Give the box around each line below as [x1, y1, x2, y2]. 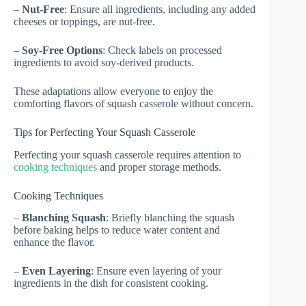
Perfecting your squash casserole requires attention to [14, 148, 241, 161]
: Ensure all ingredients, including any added [64, 3, 255, 15]
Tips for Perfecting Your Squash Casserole [14, 126, 195, 138]
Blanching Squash [22, 212, 106, 224]
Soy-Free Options [22, 44, 102, 56]
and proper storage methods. [97, 161, 221, 173]
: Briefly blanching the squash [106, 212, 234, 224]
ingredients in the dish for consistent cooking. [14, 277, 208, 290]
